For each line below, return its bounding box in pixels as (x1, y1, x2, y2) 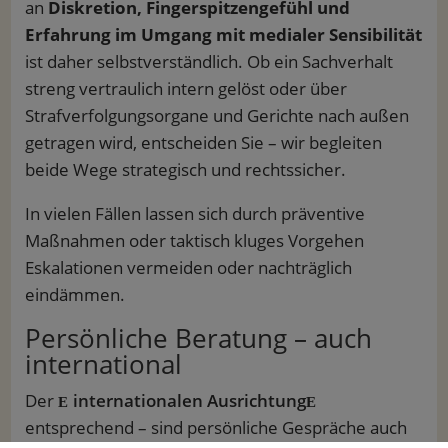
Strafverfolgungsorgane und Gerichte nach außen (24, 104, 409, 128)
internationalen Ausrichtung (72, 389, 306, 413)
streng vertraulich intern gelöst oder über (24, 77, 347, 101)
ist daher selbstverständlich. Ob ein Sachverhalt (24, 50, 393, 74)
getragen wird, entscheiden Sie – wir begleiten (24, 131, 382, 155)
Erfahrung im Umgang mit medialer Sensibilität (24, 23, 422, 47)
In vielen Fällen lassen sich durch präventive (24, 202, 365, 226)
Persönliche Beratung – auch (24, 320, 372, 357)
